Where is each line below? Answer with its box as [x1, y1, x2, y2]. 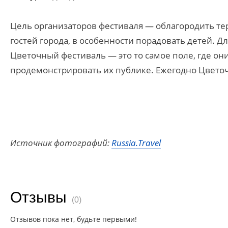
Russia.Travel [111, 137, 161, 149]
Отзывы [10, 189, 67, 206]
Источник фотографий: [10, 137, 111, 149]
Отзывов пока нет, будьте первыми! [10, 214, 137, 224]
